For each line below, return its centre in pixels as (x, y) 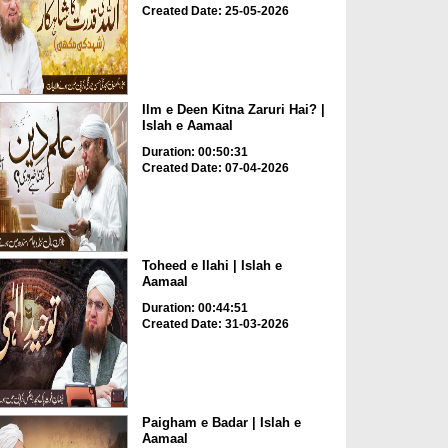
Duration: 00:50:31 (194, 151)
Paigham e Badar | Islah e (221, 422)
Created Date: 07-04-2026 (215, 167)
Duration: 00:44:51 (194, 308)
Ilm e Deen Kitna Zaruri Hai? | (233, 109)
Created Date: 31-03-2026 (215, 324)
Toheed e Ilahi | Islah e (211, 266)
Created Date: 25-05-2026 (215, 11)
